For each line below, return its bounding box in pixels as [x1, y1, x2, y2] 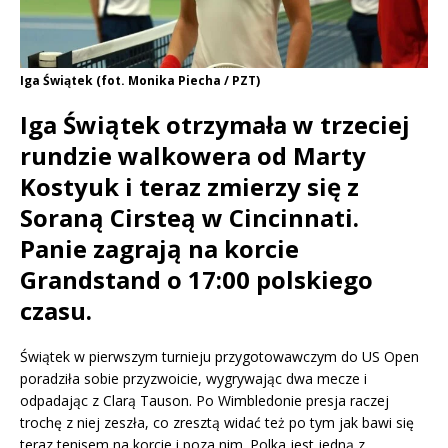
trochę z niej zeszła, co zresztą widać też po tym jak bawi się [20, 413, 414, 433]
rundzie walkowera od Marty [20, 139, 366, 173]
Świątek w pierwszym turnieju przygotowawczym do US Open [20, 347, 419, 367]
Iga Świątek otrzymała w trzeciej [20, 108, 410, 142]
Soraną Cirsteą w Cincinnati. [20, 201, 359, 235]
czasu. [20, 294, 92, 328]
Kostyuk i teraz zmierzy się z [20, 170, 359, 204]
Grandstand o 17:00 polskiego [20, 263, 373, 297]
